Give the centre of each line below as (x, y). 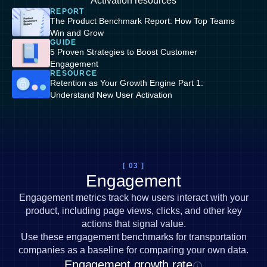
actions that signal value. (133, 224)
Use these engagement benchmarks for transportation (133, 237)
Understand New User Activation (111, 95)
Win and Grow (77, 33)
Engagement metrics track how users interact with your (133, 198)
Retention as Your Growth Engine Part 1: (127, 83)
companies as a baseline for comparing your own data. (133, 250)
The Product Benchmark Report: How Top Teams (142, 21)
